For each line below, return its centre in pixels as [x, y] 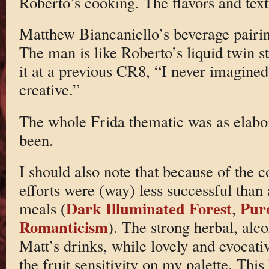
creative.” [49, 89]
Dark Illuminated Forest [149, 208]
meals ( [42, 208]
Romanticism [63, 227]
